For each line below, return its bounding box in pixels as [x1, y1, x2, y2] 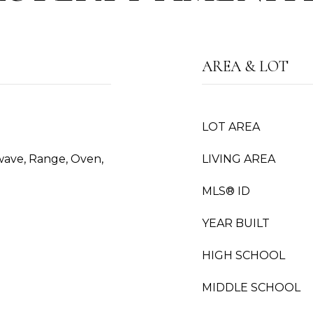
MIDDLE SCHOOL [202, 281, 300, 294]
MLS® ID [202, 184, 250, 198]
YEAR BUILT [202, 217, 270, 230]
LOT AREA [202, 120, 260, 133]
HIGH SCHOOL [202, 249, 285, 262]
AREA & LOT [202, 57, 289, 75]
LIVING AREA [202, 152, 275, 166]
